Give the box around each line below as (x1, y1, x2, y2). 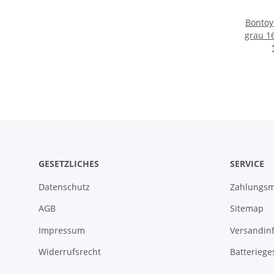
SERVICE (229, 157, 264, 169)
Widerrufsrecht (39, 246, 101, 258)
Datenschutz (39, 181, 90, 193)
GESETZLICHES (39, 157, 99, 169)
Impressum (39, 224, 85, 236)
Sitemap (229, 202, 264, 215)
